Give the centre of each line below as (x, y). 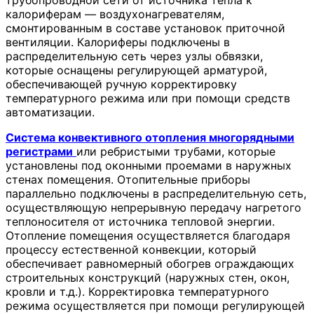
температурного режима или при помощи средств (148, 98)
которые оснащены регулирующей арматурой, (136, 70)
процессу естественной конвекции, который (131, 249)
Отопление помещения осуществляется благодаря (148, 235)
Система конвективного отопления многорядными (150, 137)
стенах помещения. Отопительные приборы (128, 179)
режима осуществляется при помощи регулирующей (155, 305)
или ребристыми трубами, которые (176, 151)
